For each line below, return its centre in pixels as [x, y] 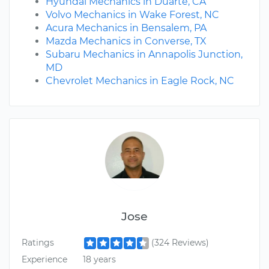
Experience [44, 259]
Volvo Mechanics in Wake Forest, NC [132, 15]
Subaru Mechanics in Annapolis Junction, [144, 55]
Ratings [38, 243]
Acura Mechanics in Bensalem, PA [126, 28]
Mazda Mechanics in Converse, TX [126, 41]
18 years [99, 259]
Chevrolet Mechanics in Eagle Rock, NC [140, 81]
